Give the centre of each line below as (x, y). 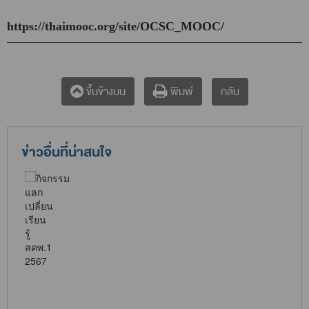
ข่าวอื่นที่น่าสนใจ (67, 153)
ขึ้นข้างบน (104, 92)
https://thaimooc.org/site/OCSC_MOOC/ (116, 27)
